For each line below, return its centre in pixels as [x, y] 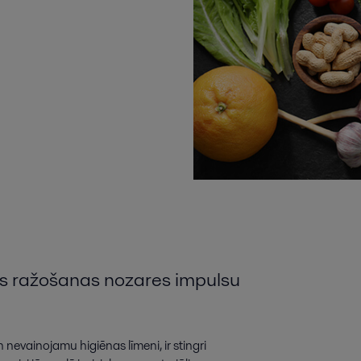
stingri [190, 346]
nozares [137, 280]
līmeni [144, 346]
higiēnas [103, 346]
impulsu [207, 280]
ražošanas [56, 280]
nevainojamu [42, 346]
